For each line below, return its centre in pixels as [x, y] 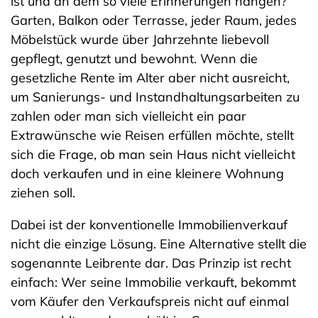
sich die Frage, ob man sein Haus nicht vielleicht [153, 154]
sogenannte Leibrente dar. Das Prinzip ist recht [151, 263]
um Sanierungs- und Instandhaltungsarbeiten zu [155, 97]
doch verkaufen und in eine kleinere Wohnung [147, 174]
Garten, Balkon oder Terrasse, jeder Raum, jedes [154, 20]
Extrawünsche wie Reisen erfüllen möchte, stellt [152, 135]
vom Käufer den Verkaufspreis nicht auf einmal [150, 301]
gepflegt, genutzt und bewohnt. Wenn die [134, 59]
